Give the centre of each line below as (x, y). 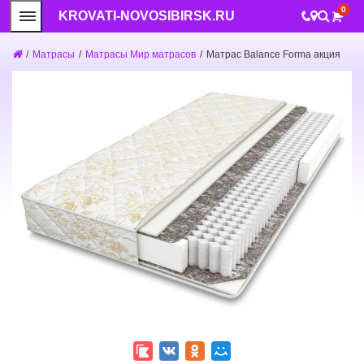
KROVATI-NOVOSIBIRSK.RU (147, 16)
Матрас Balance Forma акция (273, 54)
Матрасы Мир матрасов (141, 54)
